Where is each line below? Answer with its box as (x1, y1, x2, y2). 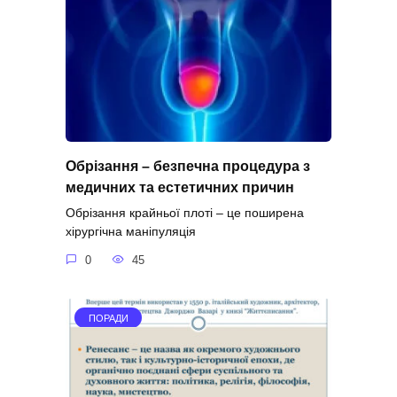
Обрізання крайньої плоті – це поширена (66, 206, 304, 221)
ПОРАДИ (88, 312, 128, 323)
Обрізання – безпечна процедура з (66, 158, 310, 174)
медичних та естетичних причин (66, 179, 294, 195)
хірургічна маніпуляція (66, 224, 196, 239)
